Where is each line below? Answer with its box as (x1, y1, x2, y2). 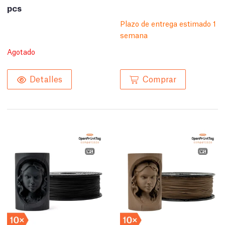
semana (120, 29, 148, 40)
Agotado (7, 46, 35, 56)
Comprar (143, 72, 176, 84)
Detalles (30, 72, 62, 84)
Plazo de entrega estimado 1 (120, 18, 216, 28)
